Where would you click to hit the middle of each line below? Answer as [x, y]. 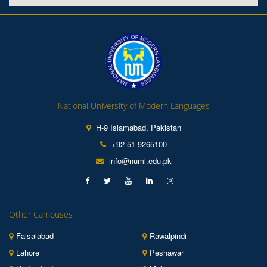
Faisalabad [35, 236]
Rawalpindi [168, 236]
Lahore [28, 252]
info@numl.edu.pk [139, 161]
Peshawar [167, 252]
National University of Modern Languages [133, 106]
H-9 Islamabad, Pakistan [137, 127]
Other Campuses [41, 214]
